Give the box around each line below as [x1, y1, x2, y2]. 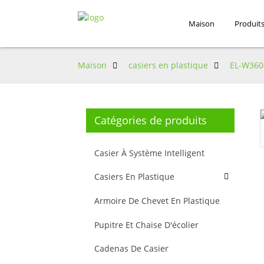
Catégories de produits [94, 113, 207, 127]
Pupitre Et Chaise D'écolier [94, 219, 199, 230]
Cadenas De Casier [94, 243, 169, 255]
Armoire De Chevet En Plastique [94, 194, 220, 206]
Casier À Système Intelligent [94, 147, 204, 159]
